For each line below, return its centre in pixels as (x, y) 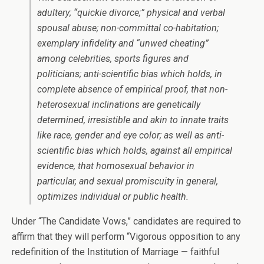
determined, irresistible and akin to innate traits (133, 120)
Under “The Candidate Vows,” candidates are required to (126, 221)
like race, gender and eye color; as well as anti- (131, 135)
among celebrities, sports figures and (113, 59)
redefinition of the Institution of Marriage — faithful (115, 252)
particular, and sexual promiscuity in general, (128, 181)
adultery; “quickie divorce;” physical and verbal (131, 13)
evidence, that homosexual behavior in (116, 166)
